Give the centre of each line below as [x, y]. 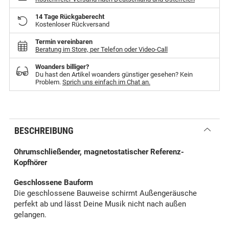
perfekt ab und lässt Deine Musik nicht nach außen [100, 204]
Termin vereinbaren [64, 42]
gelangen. [30, 215]
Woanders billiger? [62, 67]
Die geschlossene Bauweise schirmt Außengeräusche [105, 193]
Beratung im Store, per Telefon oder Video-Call [101, 50]
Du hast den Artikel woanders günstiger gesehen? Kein [114, 75]
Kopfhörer [30, 163]
